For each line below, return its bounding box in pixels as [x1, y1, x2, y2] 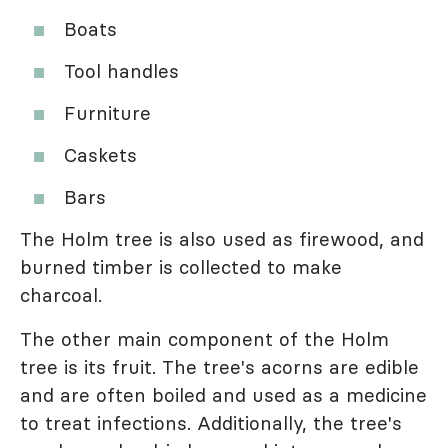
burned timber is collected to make [20, 255, 342, 280]
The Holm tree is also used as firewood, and [20, 227, 424, 252]
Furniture [64, 101, 151, 126]
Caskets [64, 143, 137, 168]
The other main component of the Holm [20, 327, 389, 352]
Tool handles [64, 59, 179, 84]
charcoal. [20, 283, 102, 308]
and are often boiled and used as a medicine [20, 383, 427, 408]
